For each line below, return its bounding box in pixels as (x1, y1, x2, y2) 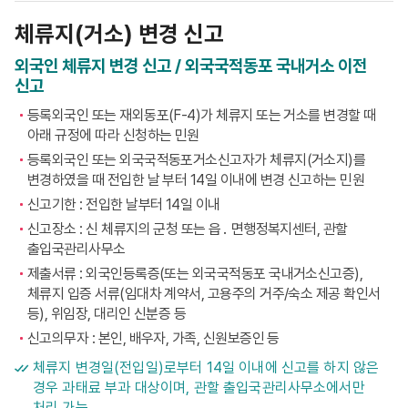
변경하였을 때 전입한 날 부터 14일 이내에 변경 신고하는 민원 (27, 171, 365, 189)
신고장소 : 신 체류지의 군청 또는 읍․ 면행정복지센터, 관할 (27, 220, 348, 238)
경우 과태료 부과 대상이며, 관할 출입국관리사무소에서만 (33, 379, 365, 396)
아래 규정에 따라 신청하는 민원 (27, 127, 199, 144)
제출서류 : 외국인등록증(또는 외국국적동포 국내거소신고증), (27, 265, 363, 282)
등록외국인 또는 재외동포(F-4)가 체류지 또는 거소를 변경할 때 (27, 107, 376, 124)
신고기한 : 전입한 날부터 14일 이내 (27, 196, 220, 213)
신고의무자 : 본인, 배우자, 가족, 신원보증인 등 (27, 330, 280, 347)
